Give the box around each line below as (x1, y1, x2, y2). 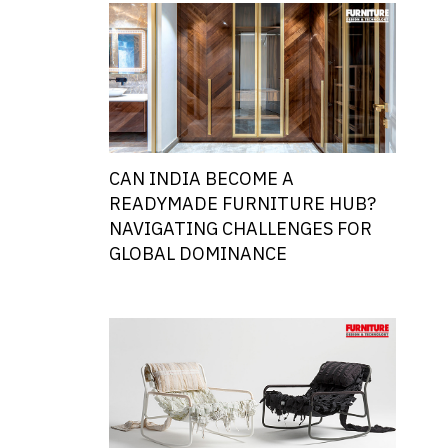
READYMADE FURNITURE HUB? (108, 190, 376, 221)
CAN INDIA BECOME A (108, 165, 294, 196)
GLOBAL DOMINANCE (108, 240, 287, 271)
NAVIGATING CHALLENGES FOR (108, 215, 372, 246)
